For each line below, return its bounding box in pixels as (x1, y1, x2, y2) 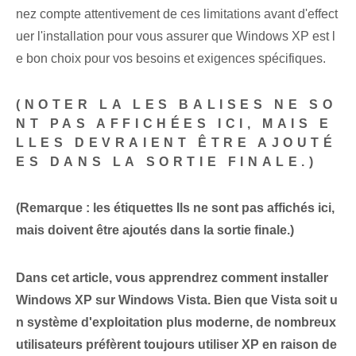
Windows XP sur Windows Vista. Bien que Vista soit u (16, 293, 338, 308)
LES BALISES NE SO (133, 98, 337, 112)
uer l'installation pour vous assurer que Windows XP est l (16, 29, 335, 44)
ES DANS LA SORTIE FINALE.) (16, 155, 318, 169)
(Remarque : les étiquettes (16, 201, 176, 215)
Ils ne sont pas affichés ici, (176, 201, 335, 215)
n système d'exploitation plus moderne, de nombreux (16, 315, 336, 330)
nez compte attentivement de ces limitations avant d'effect (16, 7, 338, 21)
